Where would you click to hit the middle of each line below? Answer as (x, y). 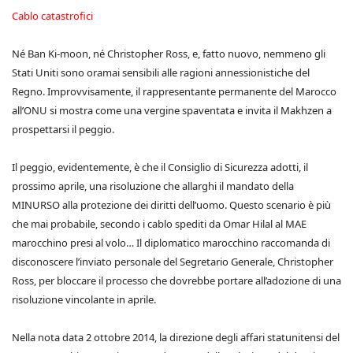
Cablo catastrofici (52, 16)
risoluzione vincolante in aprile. (84, 299)
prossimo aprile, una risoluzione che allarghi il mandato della (153, 186)
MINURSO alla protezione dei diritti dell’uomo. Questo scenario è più (171, 205)
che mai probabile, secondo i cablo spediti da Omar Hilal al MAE (159, 224)
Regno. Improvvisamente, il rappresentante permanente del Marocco (174, 91)
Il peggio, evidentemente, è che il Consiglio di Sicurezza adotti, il (160, 167)
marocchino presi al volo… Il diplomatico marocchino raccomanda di (171, 243)
